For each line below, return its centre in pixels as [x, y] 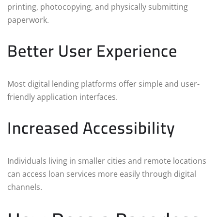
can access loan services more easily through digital [102, 174]
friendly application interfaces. [62, 97]
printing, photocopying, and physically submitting [98, 7]
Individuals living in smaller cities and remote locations [107, 161]
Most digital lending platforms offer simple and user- [103, 84]
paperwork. [28, 20]
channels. [25, 187]
